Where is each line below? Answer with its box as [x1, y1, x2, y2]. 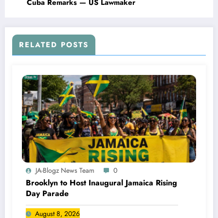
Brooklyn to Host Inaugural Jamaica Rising [26, 177, 177, 188]
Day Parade [26, 187, 69, 199]
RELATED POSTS [19, 39, 89, 50]
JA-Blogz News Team [36, 165, 94, 175]
